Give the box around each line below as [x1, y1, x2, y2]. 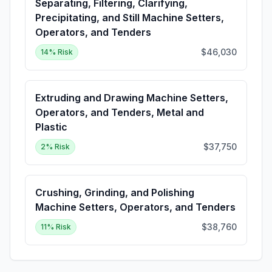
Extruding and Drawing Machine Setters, [35, 92, 228, 104]
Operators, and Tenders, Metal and [35, 106, 204, 118]
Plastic [35, 121, 67, 133]
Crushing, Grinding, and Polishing [35, 186, 194, 199]
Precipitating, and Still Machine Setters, [35, 12, 224, 24]
